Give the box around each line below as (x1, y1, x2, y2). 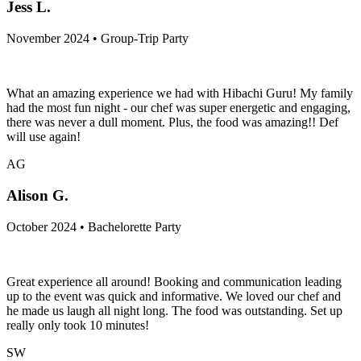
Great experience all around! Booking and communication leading (6, 274, 342, 288)
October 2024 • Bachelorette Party (6, 219, 181, 234)
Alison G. (6, 186, 68, 204)
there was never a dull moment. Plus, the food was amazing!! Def (6, 115, 338, 130)
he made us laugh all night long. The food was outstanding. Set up (6, 303, 342, 317)
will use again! (6, 130, 81, 144)
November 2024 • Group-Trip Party (6, 31, 189, 46)
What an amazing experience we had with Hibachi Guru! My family (6, 86, 353, 101)
